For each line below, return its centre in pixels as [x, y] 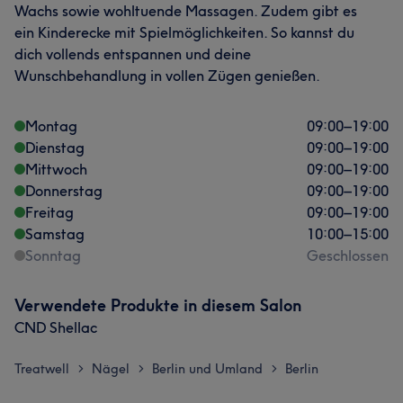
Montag [51, 126]
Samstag [55, 234]
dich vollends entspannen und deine [133, 54]
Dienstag [55, 148]
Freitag [49, 212]
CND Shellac [56, 327]
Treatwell [42, 369]
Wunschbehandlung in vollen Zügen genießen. [167, 76]
